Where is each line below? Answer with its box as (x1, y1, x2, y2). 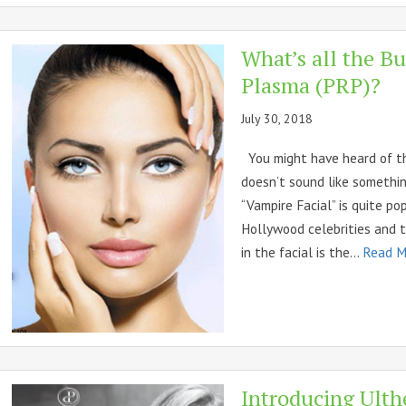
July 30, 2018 (241, 111, 314, 128)
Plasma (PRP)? (241, 71, 382, 101)
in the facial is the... (241, 243, 363, 262)
